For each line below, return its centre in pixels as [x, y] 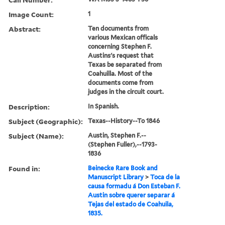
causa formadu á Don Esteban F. [134, 186]
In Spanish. [104, 106]
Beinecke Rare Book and [123, 168]
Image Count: [31, 14]
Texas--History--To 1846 [124, 121]
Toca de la [165, 177]
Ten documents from [119, 28]
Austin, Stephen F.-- [117, 135]
